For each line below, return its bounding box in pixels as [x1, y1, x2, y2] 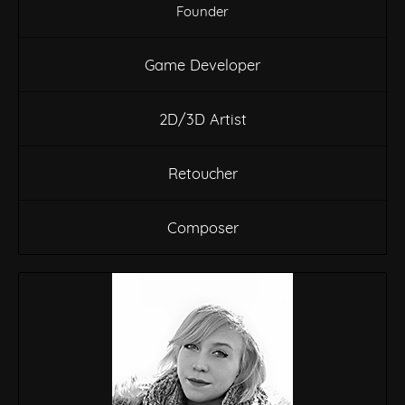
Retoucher [167, 163, 238, 183]
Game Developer [145, 54, 260, 74]
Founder [176, 2, 229, 20]
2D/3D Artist [158, 108, 247, 128]
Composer [166, 217, 239, 237]
